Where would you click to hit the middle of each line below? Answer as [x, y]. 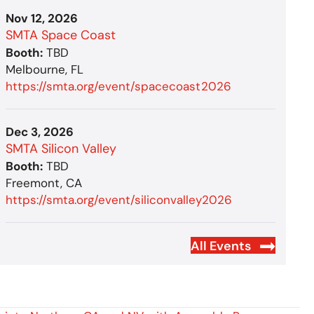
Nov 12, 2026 [42, 18]
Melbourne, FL [45, 69]
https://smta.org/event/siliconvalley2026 [119, 199]
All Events [220, 246]
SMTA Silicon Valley [61, 148]
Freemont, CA [44, 183]
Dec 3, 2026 [40, 131]
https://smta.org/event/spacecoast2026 [119, 86]
